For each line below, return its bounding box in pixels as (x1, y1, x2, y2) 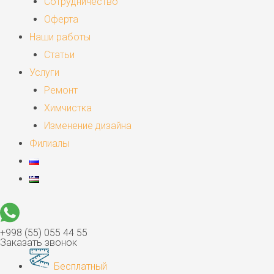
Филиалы (29, 137, 69, 149)
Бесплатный (54, 260, 107, 272)
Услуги (29, 66, 59, 78)
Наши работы (29, 31, 91, 43)
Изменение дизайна (44, 119, 131, 131)
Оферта (44, 13, 78, 25)
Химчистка (44, 102, 92, 114)
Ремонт (44, 84, 78, 96)
